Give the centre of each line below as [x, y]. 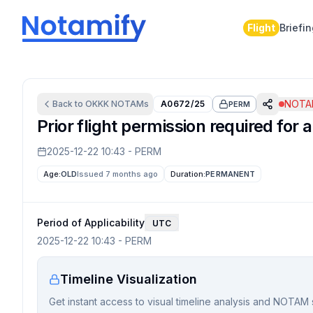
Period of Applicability [91, 222]
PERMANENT [231, 174]
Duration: [188, 174]
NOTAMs [129, 104]
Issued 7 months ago [118, 174]
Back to [69, 104]
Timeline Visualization [129, 279]
